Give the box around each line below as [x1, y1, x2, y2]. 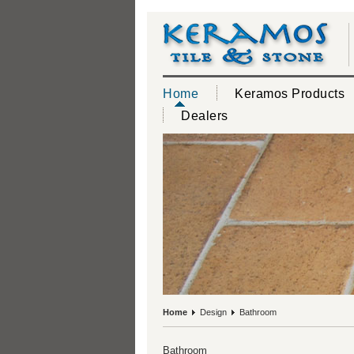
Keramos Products [235, 87, 345, 100]
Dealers [181, 109, 228, 122]
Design [200, 307, 227, 317]
